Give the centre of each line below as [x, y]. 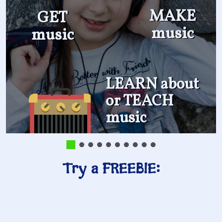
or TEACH [139, 102]
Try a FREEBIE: [111, 169]
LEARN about [152, 85]
